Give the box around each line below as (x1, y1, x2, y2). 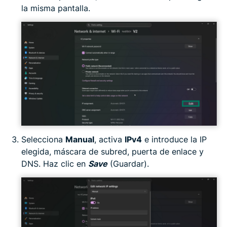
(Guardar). (107, 158, 149, 169)
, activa (94, 134, 125, 144)
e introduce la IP (142, 134, 207, 144)
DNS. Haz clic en (21, 158, 88, 169)
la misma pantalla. (21, 3, 90, 13)
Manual (65, 134, 94, 144)
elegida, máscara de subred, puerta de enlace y (21, 146, 204, 157)
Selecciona (21, 134, 65, 144)
